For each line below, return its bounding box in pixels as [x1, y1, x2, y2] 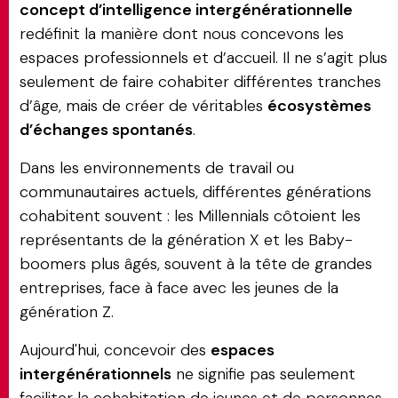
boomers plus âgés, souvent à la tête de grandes [20, 253, 372, 275]
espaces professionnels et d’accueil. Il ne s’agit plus [20, 47, 387, 68]
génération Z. [20, 301, 114, 322]
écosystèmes [267, 95, 371, 116]
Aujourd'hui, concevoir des [20, 339, 211, 361]
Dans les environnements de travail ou [20, 157, 294, 179]
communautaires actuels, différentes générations [20, 181, 371, 203]
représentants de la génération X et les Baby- [20, 229, 353, 251]
